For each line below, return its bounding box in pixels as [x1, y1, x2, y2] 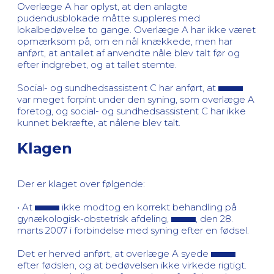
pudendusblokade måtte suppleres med [17, 12, 200, 24]
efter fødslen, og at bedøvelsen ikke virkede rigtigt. [17, 259, 246, 271]
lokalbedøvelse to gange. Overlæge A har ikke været [17, 23, 256, 35]
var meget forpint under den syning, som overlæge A [17, 93, 254, 105]
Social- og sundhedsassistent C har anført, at [17, 81, 218, 94]
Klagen [17, 139, 72, 157]
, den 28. [196, 212, 233, 224]
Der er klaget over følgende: [17, 177, 145, 190]
